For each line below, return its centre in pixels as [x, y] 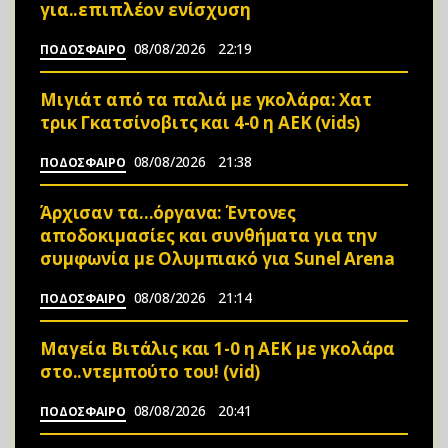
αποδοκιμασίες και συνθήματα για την [208, 235]
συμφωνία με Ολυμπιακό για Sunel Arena [217, 258]
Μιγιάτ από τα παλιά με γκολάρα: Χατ [206, 99]
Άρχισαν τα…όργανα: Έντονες [168, 212]
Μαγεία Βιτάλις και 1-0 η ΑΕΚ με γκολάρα [218, 348]
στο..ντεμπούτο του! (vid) [150, 371]
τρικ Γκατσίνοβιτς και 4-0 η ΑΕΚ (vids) [200, 122]
